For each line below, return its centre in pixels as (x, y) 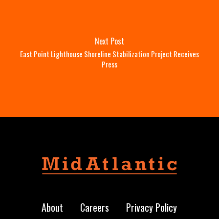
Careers (95, 207)
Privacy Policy (152, 207)
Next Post (109, 41)
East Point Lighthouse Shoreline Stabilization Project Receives (109, 54)
